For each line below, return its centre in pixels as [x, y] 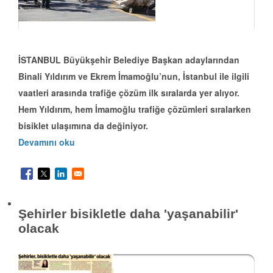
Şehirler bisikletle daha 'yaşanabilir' [128, 214]
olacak [39, 229]
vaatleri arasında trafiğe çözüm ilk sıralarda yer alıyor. [129, 93]
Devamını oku [47, 142]
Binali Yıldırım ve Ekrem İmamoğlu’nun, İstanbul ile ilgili [134, 76]
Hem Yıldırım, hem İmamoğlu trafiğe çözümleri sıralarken [135, 109]
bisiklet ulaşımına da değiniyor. [83, 126]
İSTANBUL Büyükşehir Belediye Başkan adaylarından [129, 60]
